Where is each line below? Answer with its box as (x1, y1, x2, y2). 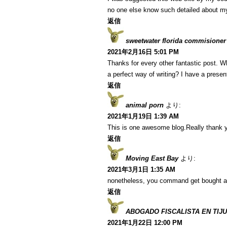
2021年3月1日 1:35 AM (107, 166, 175, 173)
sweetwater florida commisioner (126, 37, 226, 45)
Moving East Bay (126, 155, 178, 162)
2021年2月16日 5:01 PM (107, 48, 179, 56)
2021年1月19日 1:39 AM (107, 112, 179, 120)
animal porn (126, 101, 164, 109)
